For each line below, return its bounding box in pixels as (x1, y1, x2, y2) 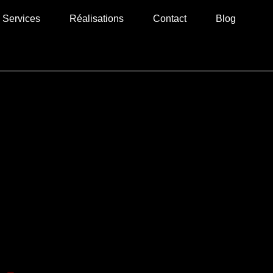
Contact (153, 13, 186, 24)
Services (2, 13, 40, 24)
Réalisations (69, 13, 124, 24)
